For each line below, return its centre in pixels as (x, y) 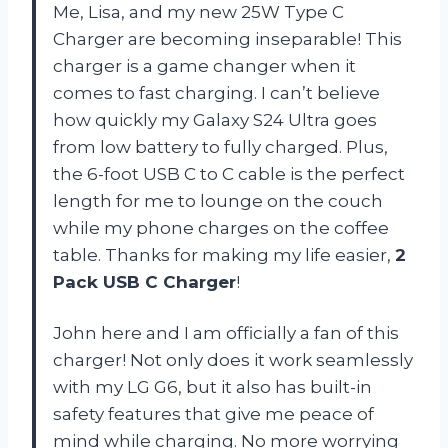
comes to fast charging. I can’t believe (216, 92)
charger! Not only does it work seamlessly (233, 359)
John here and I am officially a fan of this (226, 332)
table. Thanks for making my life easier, (224, 254)
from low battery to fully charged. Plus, (220, 146)
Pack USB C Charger (144, 281)
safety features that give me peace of (213, 413)
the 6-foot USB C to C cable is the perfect (229, 173)
